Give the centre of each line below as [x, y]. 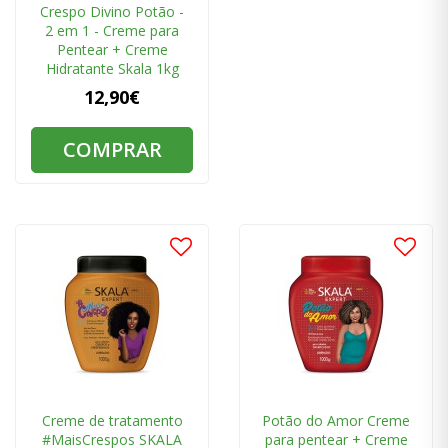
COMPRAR [112, 150]
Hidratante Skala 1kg [112, 69]
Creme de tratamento [112, 421]
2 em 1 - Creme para [112, 31]
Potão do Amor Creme [336, 421]
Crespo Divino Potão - [112, 12]
